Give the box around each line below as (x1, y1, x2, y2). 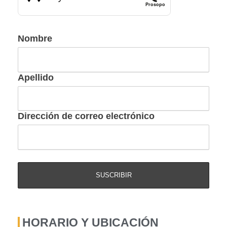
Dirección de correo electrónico (18, 111, 155, 122)
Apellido (18, 72, 54, 83)
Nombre (18, 33, 52, 44)
